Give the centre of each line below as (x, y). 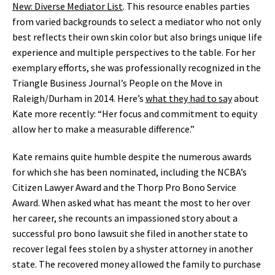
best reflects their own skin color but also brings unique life (137, 37)
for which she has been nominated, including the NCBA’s (130, 172)
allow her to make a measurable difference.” (103, 129)
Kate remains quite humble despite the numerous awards (132, 157)
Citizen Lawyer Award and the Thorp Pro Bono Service (124, 187)
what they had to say (189, 98)
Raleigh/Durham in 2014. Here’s (79, 98)
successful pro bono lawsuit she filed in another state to (130, 233)
